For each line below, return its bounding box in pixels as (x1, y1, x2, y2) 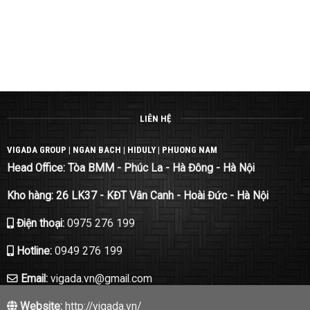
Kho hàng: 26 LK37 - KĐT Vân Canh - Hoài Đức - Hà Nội (6, 190, 268, 203)
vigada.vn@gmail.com (50, 272, 152, 285)
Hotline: (13, 244, 55, 257)
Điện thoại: (13, 217, 67, 230)
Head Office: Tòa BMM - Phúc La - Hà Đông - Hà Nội (6, 162, 255, 175)
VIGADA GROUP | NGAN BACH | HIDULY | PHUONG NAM (6, 144, 217, 155)
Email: (17, 272, 51, 285)
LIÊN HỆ (139, 113, 171, 124)
